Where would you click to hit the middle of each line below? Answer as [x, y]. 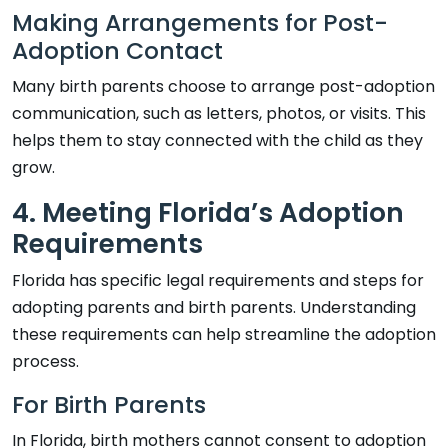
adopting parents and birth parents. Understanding [214, 307]
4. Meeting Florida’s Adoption [208, 212]
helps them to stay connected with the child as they [217, 140]
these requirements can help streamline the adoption [224, 334]
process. [45, 361]
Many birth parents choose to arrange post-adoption [223, 86]
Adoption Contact [117, 50]
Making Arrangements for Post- [200, 22]
